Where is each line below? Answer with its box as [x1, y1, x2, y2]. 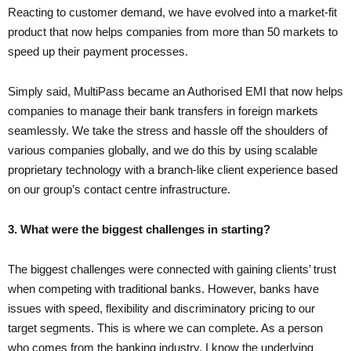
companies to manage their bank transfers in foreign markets [8, 103, 318, 118]
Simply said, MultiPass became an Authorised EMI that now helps [8, 84, 343, 98]
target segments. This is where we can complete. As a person [8, 320, 323, 335]
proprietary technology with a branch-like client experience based [8, 162, 338, 176]
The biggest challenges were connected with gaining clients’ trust [8, 262, 336, 276]
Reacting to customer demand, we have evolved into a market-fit [8, 5, 337, 19]
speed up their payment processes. [8, 44, 188, 58]
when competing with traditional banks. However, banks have [8, 281, 319, 295]
